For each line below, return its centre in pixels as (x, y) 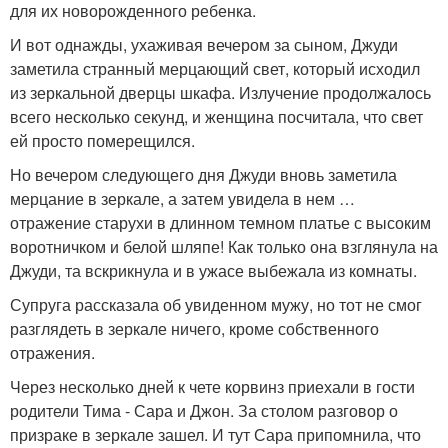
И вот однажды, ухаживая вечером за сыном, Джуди (204, 44)
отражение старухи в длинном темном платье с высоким (220, 222)
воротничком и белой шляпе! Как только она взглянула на (224, 246)
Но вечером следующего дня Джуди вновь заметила (203, 174)
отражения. (52, 352)
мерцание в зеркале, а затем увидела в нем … (182, 198)
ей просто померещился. (102, 140)
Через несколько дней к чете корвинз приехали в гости (212, 386)
